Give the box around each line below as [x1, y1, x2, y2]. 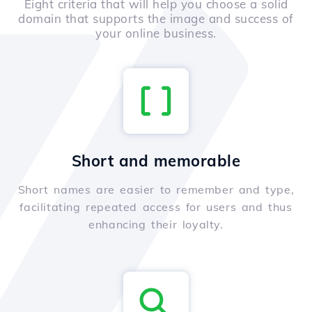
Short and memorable [71, 151, 241, 171]
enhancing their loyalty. [88, 217, 224, 232]
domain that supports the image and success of [18, 11, 294, 26]
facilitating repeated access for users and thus [19, 200, 292, 214]
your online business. [95, 26, 217, 41]
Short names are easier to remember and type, [17, 182, 295, 197]
